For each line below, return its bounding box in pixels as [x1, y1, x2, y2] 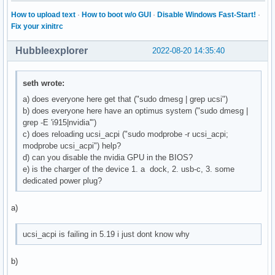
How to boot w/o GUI [82, 10, 151, 19]
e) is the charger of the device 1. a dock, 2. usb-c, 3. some [23, 164, 235, 174]
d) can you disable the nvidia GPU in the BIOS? [23, 152, 193, 162]
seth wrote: [23, 78, 65, 88]
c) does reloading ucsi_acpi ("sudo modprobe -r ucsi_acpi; [23, 129, 229, 139]
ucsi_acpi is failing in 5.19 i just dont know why [23, 230, 190, 239]
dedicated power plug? [23, 176, 103, 185]
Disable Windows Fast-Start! [157, 10, 256, 19]
